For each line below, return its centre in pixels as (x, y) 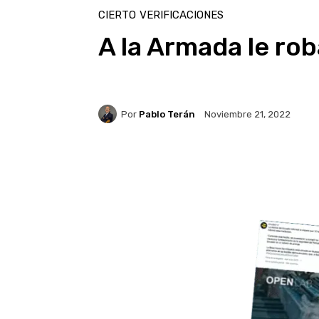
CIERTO (117, 15)
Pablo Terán (167, 114)
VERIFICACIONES (182, 15)
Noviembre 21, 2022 (247, 115)
